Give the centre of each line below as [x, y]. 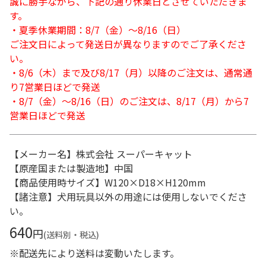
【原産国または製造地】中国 [71, 168]
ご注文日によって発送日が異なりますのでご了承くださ [128, 44]
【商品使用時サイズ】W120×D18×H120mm [108, 182]
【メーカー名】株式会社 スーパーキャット [101, 154]
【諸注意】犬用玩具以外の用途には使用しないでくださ [128, 197]
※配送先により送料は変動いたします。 [94, 253]
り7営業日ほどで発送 [55, 87]
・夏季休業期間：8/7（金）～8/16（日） [98, 30]
